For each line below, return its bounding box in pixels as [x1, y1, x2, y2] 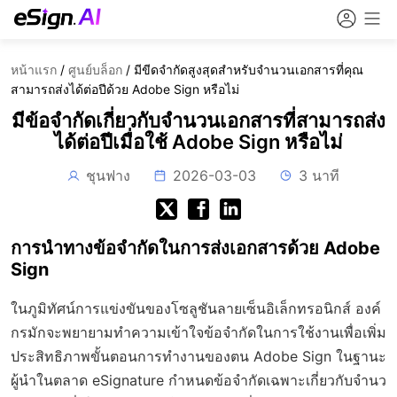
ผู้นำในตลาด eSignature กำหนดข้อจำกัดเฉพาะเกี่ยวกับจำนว [11, 371, 386, 389]
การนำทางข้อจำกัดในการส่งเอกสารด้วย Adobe [11, 237, 380, 259]
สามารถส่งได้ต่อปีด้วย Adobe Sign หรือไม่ [11, 82, 239, 97]
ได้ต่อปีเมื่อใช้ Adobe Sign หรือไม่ [54, 130, 343, 153]
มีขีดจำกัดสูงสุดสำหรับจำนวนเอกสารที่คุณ [134, 62, 363, 77]
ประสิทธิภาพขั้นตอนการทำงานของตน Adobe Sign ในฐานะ [11, 347, 386, 365]
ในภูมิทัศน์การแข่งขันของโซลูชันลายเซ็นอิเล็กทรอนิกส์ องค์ [11, 300, 381, 317]
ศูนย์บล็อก [68, 62, 122, 77]
